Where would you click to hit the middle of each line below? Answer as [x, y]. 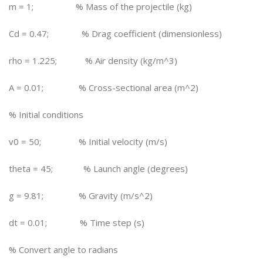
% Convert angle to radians [63, 249]
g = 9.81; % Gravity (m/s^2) [81, 195]
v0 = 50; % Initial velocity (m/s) [88, 141]
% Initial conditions [46, 114]
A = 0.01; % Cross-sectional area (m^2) [104, 87]
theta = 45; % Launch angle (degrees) [98, 168]
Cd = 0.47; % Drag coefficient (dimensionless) [115, 33]
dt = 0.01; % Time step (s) [77, 222]
